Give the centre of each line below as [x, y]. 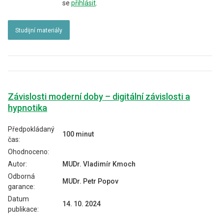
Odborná [21, 176]
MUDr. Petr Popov [90, 181]
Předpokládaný [31, 129]
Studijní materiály [39, 30]
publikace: [23, 209]
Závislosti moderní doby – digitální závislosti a [99, 96]
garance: [21, 187]
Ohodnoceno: [28, 152]
